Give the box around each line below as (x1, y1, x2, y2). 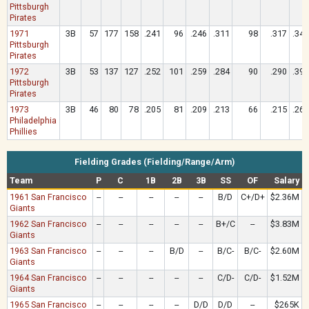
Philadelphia (10, 115, 57, 126)
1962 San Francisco (10, 219, 88, 229)
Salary (273, 175, 299, 186)
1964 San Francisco (10, 272, 88, 283)
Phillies (10, 126, 38, 137)
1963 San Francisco (10, 246, 88, 256)
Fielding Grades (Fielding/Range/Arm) (74, 157, 235, 167)
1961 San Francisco (10, 192, 88, 202)
